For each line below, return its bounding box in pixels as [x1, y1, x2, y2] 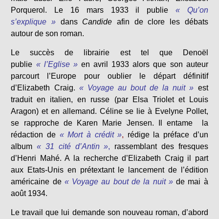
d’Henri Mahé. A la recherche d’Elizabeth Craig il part [11, 154, 208, 162]
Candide [82, 18, 112, 26]
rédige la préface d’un [127, 131, 208, 139]
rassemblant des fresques [114, 142, 208, 151]
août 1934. [11, 189, 48, 197]
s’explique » [11, 18, 56, 26]
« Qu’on [175, 6, 208, 14]
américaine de [11, 177, 62, 186]
